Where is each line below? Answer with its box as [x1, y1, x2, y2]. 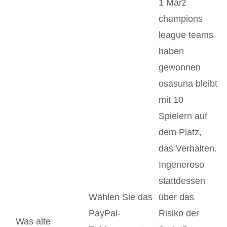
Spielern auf [159, 110, 207, 121]
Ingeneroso [159, 159, 204, 170]
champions [159, 13, 203, 24]
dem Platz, [159, 127, 202, 137]
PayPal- [89, 208, 121, 218]
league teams [159, 29, 213, 40]
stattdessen [159, 175, 205, 186]
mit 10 [159, 94, 183, 105]
